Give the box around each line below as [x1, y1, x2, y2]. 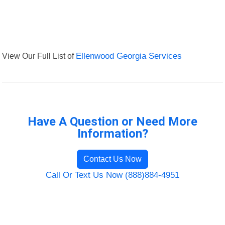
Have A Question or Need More [28, 115, 197, 129]
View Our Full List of [2, 51, 76, 61]
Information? [77, 127, 148, 141]
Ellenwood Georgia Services [76, 51, 182, 61]
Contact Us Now [83, 155, 142, 164]
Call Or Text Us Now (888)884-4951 [46, 170, 179, 180]
